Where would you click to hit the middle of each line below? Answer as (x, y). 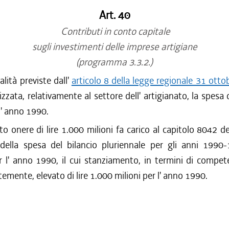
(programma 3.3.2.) (114, 62)
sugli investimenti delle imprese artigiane (114, 47)
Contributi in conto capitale (114, 31)
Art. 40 (114, 15)
